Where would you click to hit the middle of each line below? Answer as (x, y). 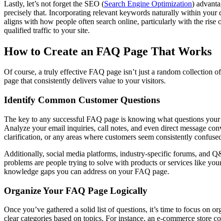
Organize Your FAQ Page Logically (76, 190)
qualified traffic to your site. (47, 30)
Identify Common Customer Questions (82, 100)
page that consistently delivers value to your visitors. (85, 81)
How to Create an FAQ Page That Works (108, 51)
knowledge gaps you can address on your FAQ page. (87, 171)
